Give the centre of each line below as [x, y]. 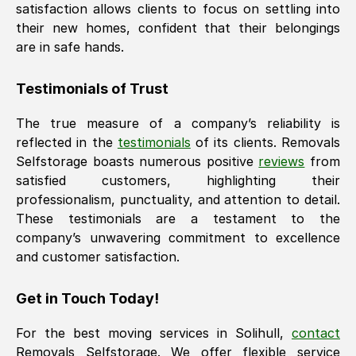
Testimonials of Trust [92, 89]
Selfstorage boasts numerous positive [135, 161]
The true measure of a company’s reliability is [178, 123]
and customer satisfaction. [98, 257]
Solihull [257, 333]
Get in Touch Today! [87, 298]
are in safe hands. [70, 47]
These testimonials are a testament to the [178, 219]
